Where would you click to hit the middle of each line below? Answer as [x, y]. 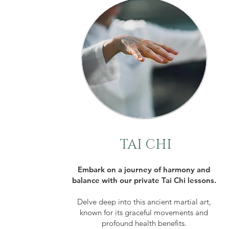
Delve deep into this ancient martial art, [144, 201]
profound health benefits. [144, 223]
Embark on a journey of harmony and [144, 169]
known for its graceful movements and [144, 212]
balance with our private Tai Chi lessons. [144, 180]
